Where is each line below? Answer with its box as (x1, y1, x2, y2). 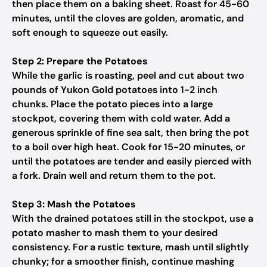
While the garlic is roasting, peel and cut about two (12, 69, 244, 82)
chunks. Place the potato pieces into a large (12, 98, 213, 110)
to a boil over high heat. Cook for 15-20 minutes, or (12, 141, 245, 153)
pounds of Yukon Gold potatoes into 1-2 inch (12, 83, 218, 96)
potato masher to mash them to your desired (12, 226, 218, 239)
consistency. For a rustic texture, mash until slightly (12, 241, 249, 253)
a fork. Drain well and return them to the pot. (12, 169, 216, 182)
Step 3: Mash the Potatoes (12, 198, 136, 210)
